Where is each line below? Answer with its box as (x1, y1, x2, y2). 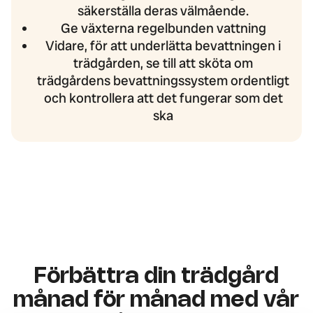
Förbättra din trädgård (34, 266, 279, 288)
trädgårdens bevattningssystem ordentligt (37, 71, 290, 89)
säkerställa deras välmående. (78, 1, 249, 20)
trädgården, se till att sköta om (73, 54, 254, 72)
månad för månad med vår (13, 290, 300, 312)
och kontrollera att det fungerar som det (43, 89, 283, 107)
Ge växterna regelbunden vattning (60, 19, 266, 37)
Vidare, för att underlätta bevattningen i (45, 36, 282, 54)
